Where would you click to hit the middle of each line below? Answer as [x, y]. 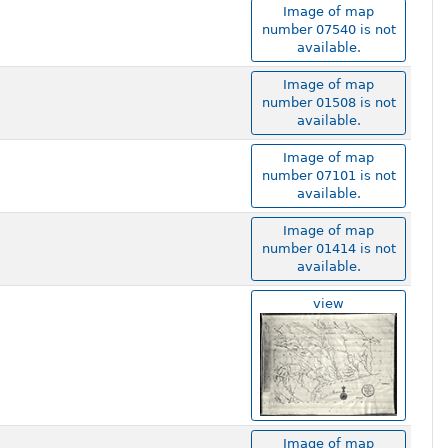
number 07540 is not [328, 30]
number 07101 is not [328, 176]
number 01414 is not [328, 249]
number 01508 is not [328, 103]
